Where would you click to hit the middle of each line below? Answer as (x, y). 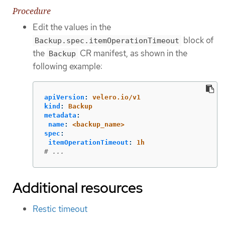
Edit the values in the (72, 27)
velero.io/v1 (117, 97)
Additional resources (78, 188)
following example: (68, 67)
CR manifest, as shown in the (133, 53)
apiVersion (64, 97)
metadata (60, 115)
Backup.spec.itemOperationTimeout (107, 41)
